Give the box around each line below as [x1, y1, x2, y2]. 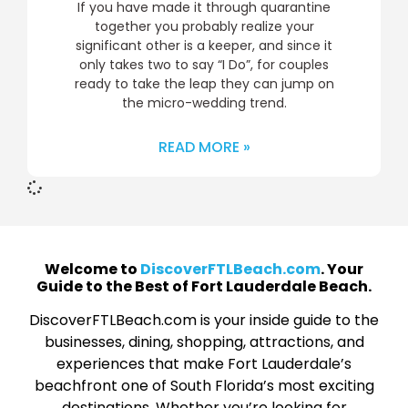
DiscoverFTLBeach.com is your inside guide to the [29, 310, 379, 331]
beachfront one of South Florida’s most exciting [34, 375, 374, 397]
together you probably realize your [94, 17, 314, 36]
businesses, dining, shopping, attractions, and [44, 331, 364, 353]
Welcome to [45, 259, 140, 280]
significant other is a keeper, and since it [76, 36, 332, 56]
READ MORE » [158, 137, 250, 158]
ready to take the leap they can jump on [74, 75, 334, 94]
